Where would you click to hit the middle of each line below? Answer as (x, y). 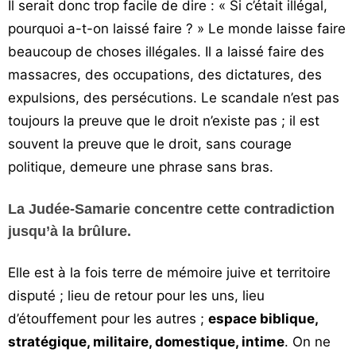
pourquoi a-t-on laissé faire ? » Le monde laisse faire (177, 29)
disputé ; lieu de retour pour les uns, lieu (136, 296)
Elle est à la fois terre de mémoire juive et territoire (169, 273)
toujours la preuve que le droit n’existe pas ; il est (164, 121)
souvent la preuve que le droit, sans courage (150, 144)
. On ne (308, 342)
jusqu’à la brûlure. (70, 231)
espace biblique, (263, 319)
